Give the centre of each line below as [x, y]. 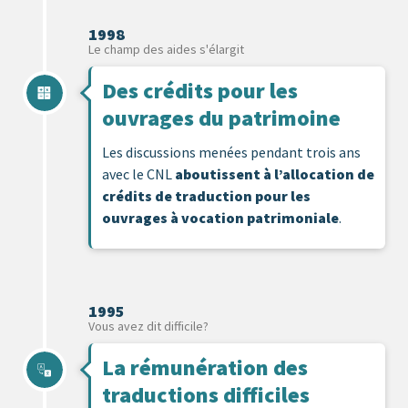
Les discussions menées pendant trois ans [231, 152]
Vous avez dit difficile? [148, 326]
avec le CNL [138, 173]
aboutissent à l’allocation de [275, 173]
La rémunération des [205, 367]
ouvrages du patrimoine [221, 117]
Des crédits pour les [200, 90]
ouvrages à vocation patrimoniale [220, 217]
